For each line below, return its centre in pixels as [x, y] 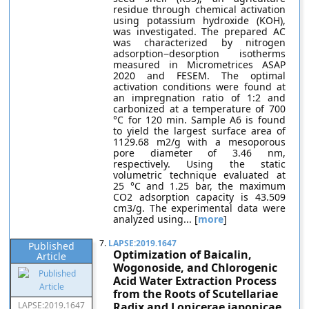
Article [52, 256]
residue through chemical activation [199, 9]
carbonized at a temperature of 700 [199, 109]
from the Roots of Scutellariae [196, 294]
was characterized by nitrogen [199, 42]
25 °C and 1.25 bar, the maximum [199, 186]
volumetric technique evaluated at [199, 175]
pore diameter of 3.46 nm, [199, 153]
